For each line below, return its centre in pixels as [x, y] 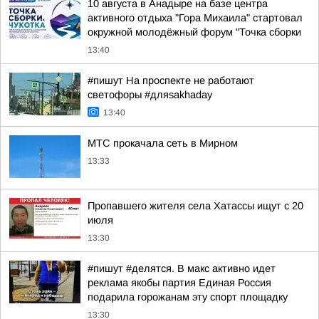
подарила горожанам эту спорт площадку [188, 297]
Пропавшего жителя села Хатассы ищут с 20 [195, 206]
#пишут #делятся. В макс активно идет [182, 268]
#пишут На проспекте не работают [171, 80]
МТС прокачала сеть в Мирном [163, 143]
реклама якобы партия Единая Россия [179, 283]
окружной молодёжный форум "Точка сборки [194, 32]
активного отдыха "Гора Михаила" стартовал [195, 18]
